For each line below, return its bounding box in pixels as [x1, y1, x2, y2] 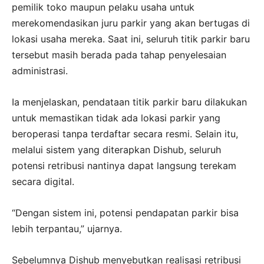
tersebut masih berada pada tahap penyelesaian [12, 48, 226, 61]
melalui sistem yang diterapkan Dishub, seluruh [12, 143, 221, 156]
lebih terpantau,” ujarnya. [12, 222, 122, 235]
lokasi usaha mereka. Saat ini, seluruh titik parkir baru [12, 32, 250, 45]
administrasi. [12, 64, 68, 77]
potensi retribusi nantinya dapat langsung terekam [12, 159, 236, 171]
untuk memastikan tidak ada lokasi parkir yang [12, 111, 220, 124]
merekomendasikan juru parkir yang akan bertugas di [12, 16, 250, 29]
